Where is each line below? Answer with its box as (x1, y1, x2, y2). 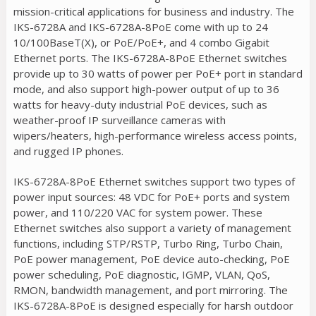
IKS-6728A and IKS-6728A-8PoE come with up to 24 (13, 20, 268, 35)
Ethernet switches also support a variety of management (13, 221, 291, 236)
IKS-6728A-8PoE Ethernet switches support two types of (13, 174, 295, 189)
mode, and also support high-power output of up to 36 (13, 82, 279, 97)
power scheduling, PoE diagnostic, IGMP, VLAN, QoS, (13, 267, 270, 282)
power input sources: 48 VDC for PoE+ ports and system (13, 190, 290, 205)
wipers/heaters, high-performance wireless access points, (13, 128, 297, 143)
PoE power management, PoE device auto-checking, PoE (13, 252, 290, 267)
